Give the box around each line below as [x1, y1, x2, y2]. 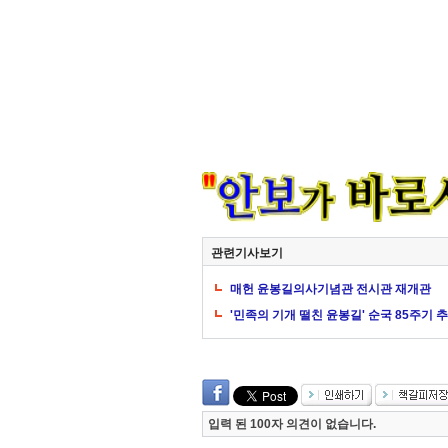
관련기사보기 [211, 246, 283, 260]
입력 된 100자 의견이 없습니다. [208, 417, 376, 431]
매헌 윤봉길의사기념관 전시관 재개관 [230, 282, 431, 296]
